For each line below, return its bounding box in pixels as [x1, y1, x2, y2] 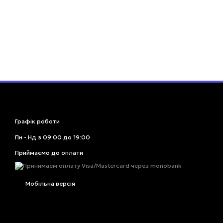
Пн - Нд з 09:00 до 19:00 [15, 133, 90, 141]
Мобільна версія [24, 180, 75, 188]
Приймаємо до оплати [15, 149, 83, 156]
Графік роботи [15, 117, 60, 125]
